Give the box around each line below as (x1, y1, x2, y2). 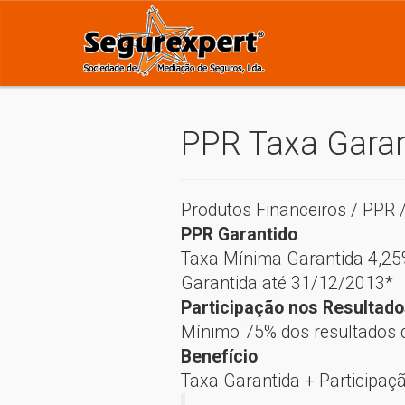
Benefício (180, 346, 262, 367)
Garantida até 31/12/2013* (180, 273, 393, 294)
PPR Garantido (180, 224, 297, 245)
